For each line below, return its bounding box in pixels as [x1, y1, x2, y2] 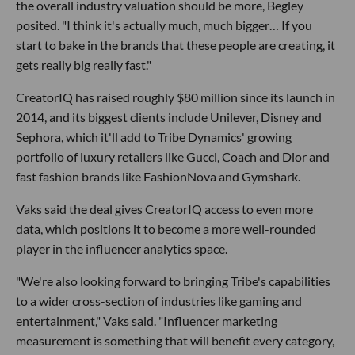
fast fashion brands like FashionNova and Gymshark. [16, 169, 300, 185]
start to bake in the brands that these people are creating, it [16, 37, 335, 53]
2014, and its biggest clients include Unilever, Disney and [16, 109, 322, 125]
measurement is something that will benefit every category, [16, 333, 334, 349]
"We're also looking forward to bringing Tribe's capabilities [16, 273, 330, 289]
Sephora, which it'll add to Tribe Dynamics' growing [16, 129, 292, 145]
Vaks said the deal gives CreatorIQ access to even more [16, 201, 313, 217]
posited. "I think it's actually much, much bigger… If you [16, 17, 312, 33]
